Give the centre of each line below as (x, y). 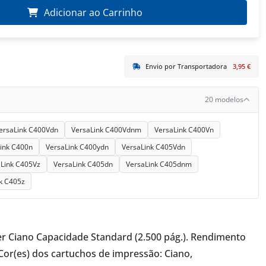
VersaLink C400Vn (184, 129)
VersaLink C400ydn (77, 147)
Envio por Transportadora (185, 66)
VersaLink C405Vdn (153, 147)
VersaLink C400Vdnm (106, 129)
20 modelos (224, 100)
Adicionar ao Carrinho (93, 12)
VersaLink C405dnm (159, 164)
